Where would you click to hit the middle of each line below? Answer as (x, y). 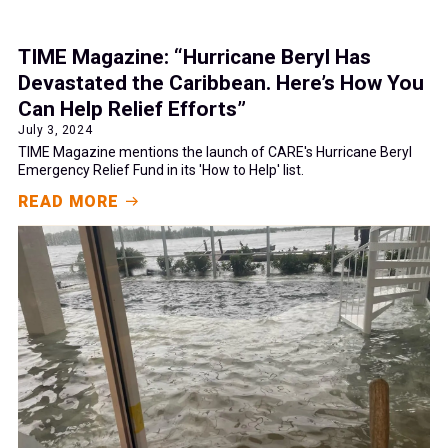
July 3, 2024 (55, 129)
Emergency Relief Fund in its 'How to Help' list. (161, 169)
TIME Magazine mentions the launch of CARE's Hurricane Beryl (215, 151)
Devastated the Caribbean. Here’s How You (221, 82)
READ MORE (69, 201)
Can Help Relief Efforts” (132, 108)
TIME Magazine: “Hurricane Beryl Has (194, 56)
